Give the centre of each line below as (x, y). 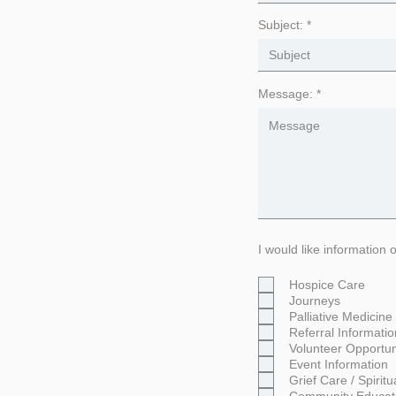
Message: (286, 94)
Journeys (315, 301)
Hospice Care (327, 285)
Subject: (281, 25)
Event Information (339, 364)
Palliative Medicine (341, 316)
